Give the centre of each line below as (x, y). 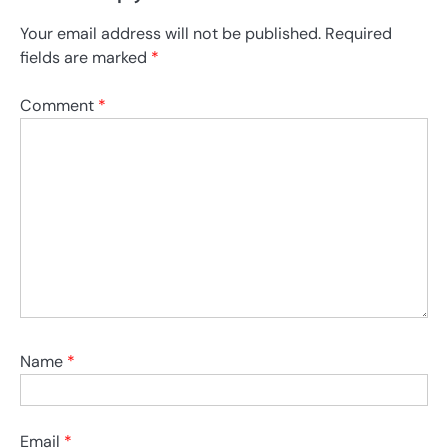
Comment (59, 106)
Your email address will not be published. (170, 34)
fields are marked (85, 58)
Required (358, 34)
